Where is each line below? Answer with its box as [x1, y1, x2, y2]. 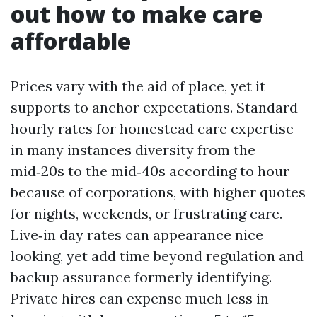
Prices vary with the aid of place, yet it [11, 77, 265, 95]
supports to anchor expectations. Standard [11, 98, 298, 116]
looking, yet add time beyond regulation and [11, 247, 304, 265]
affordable [11, 25, 131, 56]
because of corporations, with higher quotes [11, 183, 306, 201]
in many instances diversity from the [11, 141, 255, 158]
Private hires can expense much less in [11, 289, 269, 307]
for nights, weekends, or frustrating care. [11, 204, 282, 222]
